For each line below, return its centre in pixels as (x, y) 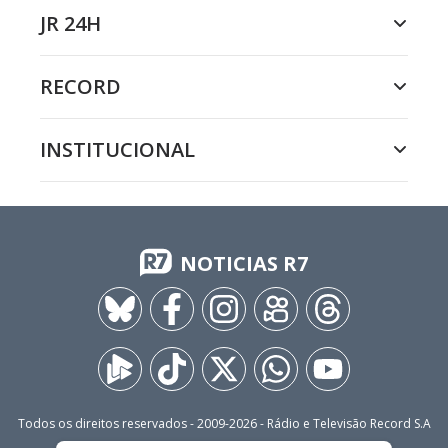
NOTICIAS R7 (244, 264)
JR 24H (70, 24)
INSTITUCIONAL (117, 150)
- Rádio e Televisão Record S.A (343, 424)
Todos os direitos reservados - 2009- (123, 424)
